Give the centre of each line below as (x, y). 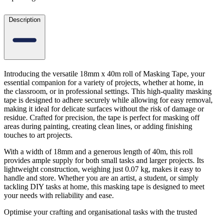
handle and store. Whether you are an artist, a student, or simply (101, 178)
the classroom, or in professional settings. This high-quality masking (108, 91)
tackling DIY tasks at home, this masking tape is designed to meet (104, 186)
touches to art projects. (38, 135)
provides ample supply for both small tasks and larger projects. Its (104, 160)
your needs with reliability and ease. (59, 195)
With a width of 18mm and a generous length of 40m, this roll (98, 151)
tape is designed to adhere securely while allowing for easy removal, (108, 100)
